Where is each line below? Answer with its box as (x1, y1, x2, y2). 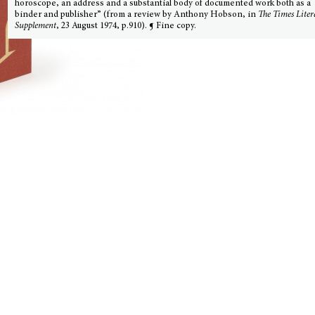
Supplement (15, 22, 57, 31)
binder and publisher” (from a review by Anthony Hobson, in (15, 11, 259, 20)
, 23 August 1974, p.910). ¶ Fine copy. (56, 22, 197, 31)
